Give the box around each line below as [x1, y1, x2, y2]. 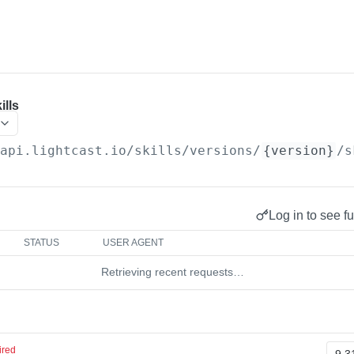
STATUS [24, 237, 60, 248]
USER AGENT [103, 237, 164, 248]
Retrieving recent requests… [100, 265, 244, 278]
